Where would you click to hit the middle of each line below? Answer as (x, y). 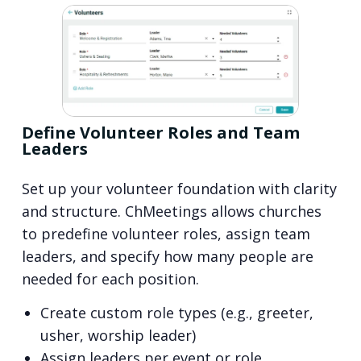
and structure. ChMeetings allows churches (171, 211)
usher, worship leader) (118, 336)
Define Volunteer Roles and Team (160, 132)
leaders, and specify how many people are (167, 256)
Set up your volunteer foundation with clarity (179, 188)
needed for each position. (110, 278)
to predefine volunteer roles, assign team (166, 233)
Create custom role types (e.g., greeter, (176, 313)
